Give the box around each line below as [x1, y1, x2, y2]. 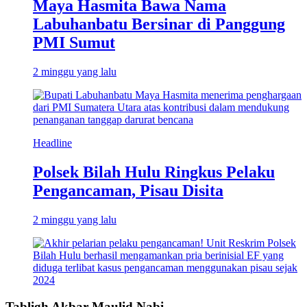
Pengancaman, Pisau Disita [33, 182, 223, 200]
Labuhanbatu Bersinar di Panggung [33, 15, 285, 34]
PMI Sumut [33, 34, 115, 52]
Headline [33, 137, 72, 149]
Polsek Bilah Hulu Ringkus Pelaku [33, 163, 275, 182]
